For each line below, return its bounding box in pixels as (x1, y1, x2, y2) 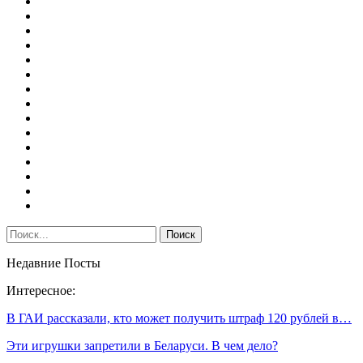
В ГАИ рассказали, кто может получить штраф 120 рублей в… (6, 310, 352, 325)
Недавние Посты (6, 255, 100, 270)
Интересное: (6, 283, 75, 297)
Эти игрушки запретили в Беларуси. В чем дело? (6, 338, 278, 352)
